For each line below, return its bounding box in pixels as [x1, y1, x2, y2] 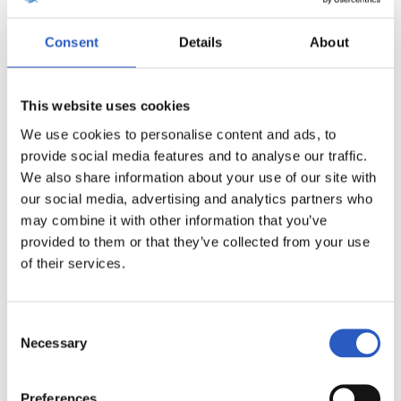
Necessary [21, 335, 87, 350]
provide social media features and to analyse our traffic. [21, 148, 368, 163]
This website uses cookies [21, 98, 191, 114]
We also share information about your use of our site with [21, 169, 377, 184]
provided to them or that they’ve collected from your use [21, 234, 370, 249]
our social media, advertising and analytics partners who [21, 191, 372, 206]
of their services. [21, 255, 125, 270]
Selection [6, 338, 61, 354]
